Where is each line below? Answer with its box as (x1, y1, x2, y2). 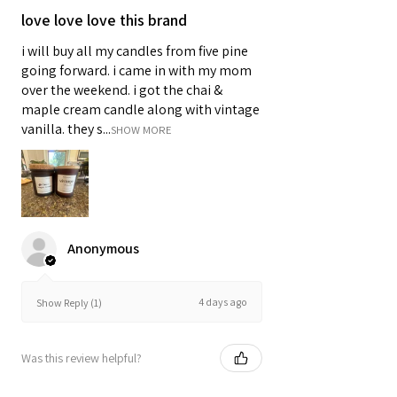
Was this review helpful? (21, 349, 142, 366)
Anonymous (67, 239, 139, 259)
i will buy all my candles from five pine (21, 42, 248, 61)
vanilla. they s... (21, 120, 111, 139)
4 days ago (198, 294, 247, 308)
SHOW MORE (111, 122, 172, 138)
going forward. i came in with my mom (21, 61, 252, 81)
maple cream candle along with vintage (21, 100, 260, 120)
